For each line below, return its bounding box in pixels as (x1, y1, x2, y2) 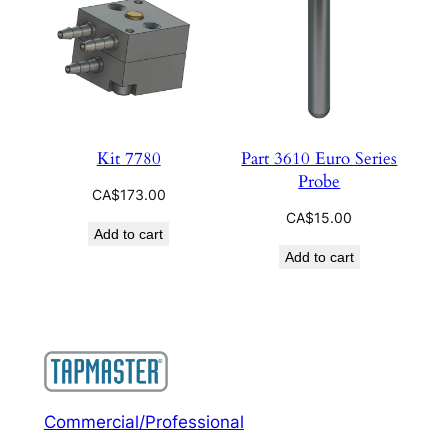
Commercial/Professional (43, 411, 244, 432)
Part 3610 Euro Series (241, 147, 398, 171)
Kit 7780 (96, 147, 161, 171)
